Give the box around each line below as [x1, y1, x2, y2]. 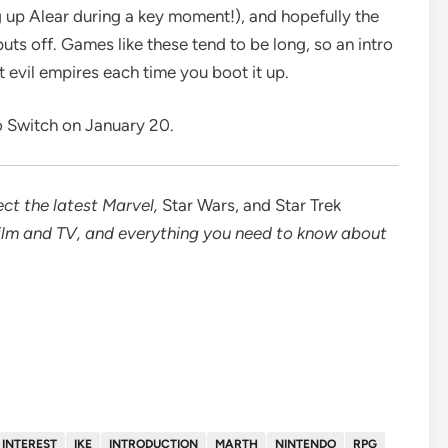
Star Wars [162, 195, 235, 216]
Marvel [102, 195, 154, 216]
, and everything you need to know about [77, 223, 387, 244]
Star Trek [275, 195, 341, 216]
